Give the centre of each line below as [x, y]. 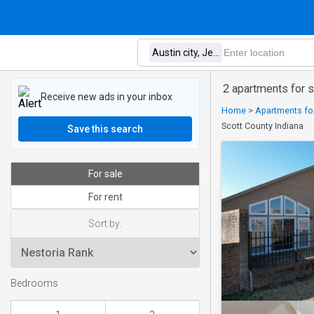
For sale [105, 174]
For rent [105, 197]
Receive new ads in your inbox [107, 96]
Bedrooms [34, 284]
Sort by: [105, 224]
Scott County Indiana [262, 126]
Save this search [105, 129]
